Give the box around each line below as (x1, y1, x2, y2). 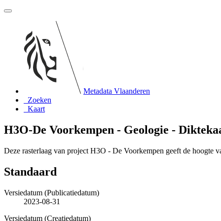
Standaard (4, 165, 57, 178)
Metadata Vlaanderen (83, 87, 150, 95)
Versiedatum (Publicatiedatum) (4, 188, 99, 197)
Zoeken (28, 96, 51, 104)
